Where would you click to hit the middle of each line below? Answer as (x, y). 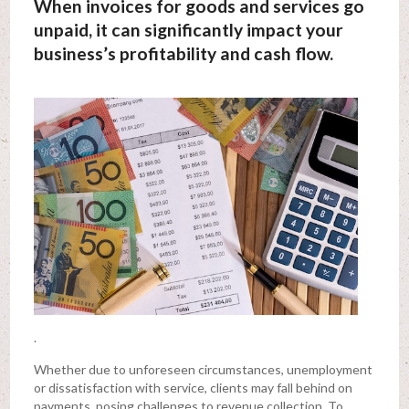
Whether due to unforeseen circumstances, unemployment (203, 369)
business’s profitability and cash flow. (183, 54)
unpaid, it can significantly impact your (188, 30)
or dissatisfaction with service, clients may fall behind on (193, 387)
